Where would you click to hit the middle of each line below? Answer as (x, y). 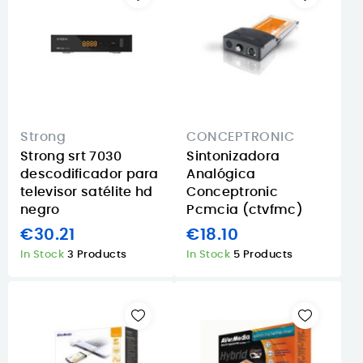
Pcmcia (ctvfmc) (245, 209)
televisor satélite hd (87, 192)
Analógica (221, 174)
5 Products (263, 255)
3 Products (97, 255)
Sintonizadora (233, 156)
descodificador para (90, 174)
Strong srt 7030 (71, 156)
